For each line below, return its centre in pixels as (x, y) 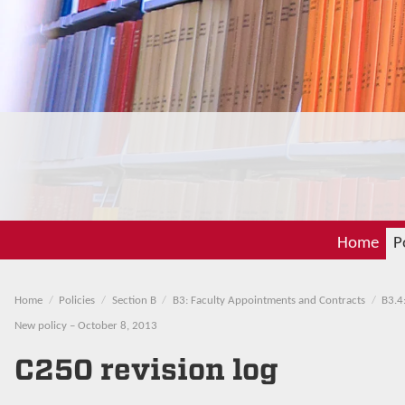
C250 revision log (146, 369)
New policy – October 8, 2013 (86, 325)
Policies (77, 300)
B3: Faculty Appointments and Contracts (268, 300)
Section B (134, 300)
